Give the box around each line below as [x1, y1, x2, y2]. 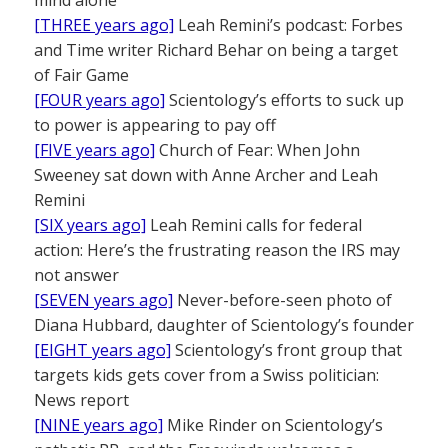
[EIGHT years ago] [34, 338, 171, 361]
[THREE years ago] [34, 13, 174, 36]
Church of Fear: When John [155, 138, 360, 161]
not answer [34, 263, 119, 286]
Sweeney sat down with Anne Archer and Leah [34, 163, 378, 186]
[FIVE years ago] [34, 138, 155, 161]
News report [34, 388, 129, 411]
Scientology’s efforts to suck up [165, 88, 404, 111]
